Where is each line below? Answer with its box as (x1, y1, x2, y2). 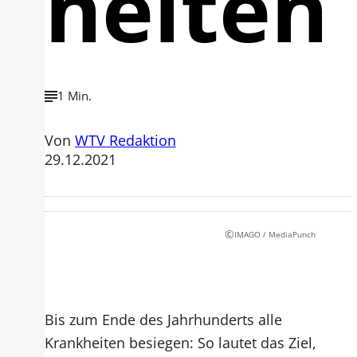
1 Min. (57, 88, 92, 104)
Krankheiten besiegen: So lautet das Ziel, (44, 332, 316, 352)
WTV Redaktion (74, 129, 176, 150)
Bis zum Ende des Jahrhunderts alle (44, 309, 282, 329)
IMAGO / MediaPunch (234, 228, 316, 240)
